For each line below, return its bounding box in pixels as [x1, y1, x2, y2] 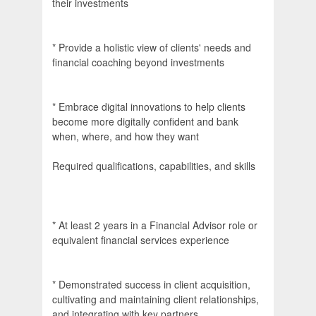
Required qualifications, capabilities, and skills [52, 159, 255, 174]
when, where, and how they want [52, 129, 199, 144]
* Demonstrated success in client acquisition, [52, 277, 250, 292]
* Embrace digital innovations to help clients [52, 99, 245, 114]
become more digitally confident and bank [52, 114, 238, 129]
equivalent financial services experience [52, 233, 229, 248]
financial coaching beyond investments [52, 55, 224, 70]
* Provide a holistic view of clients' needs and [52, 40, 251, 55]
